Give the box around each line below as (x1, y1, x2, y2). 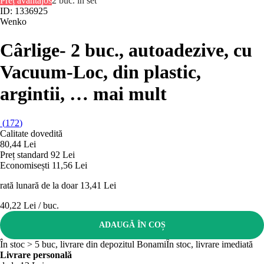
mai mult (93, 83, 167, 105)
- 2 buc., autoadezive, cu (60, 39, 252, 61)
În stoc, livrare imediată (166, 239, 253, 249)
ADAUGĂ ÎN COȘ (98, 220, 166, 229)
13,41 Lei (80, 180, 116, 190)
